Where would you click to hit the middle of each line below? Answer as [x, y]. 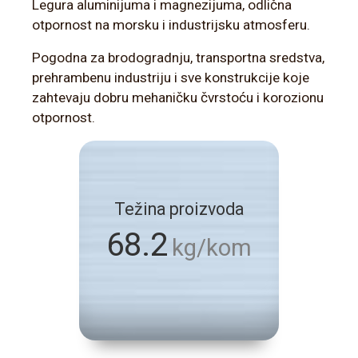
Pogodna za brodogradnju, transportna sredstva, [178, 58]
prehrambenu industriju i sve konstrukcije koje [171, 78]
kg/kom [212, 248]
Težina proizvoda [179, 209]
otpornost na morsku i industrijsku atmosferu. [171, 25]
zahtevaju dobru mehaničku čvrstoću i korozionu [178, 97]
